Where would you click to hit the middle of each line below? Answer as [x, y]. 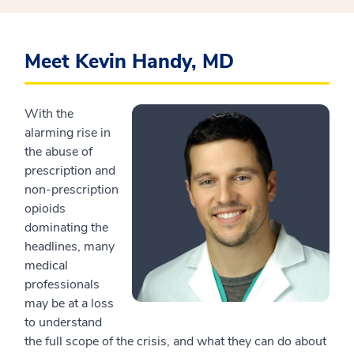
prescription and [70, 171]
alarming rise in [68, 133]
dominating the [66, 228]
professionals [62, 284]
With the [49, 114]
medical [46, 265]
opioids [45, 209]
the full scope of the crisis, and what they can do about [175, 341]
